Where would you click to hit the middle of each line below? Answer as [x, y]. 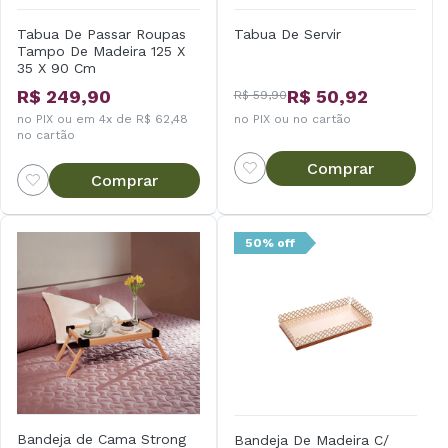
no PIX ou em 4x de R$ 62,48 [102, 118]
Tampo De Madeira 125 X [101, 50]
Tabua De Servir [287, 33]
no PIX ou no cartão [292, 118]
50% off [269, 242]
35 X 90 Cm [56, 67]
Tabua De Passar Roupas [101, 33]
